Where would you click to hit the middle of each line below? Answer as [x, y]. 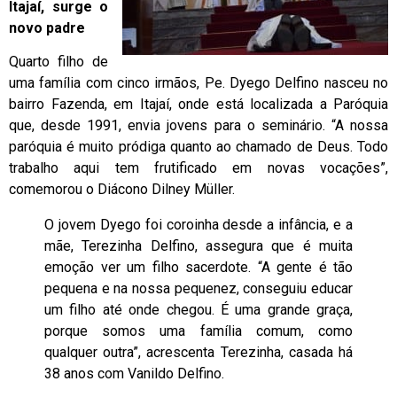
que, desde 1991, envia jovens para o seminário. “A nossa [198, 126]
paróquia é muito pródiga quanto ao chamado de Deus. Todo [198, 147]
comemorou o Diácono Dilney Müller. [122, 190]
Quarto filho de [58, 62]
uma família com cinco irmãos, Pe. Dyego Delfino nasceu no [198, 83]
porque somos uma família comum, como [198, 331]
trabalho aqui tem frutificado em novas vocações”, [198, 168]
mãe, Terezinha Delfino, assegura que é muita [198, 246]
